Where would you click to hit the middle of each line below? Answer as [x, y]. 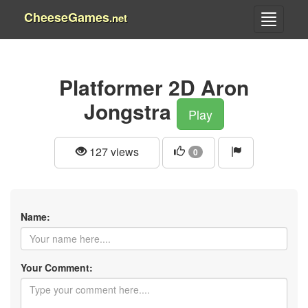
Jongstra [128, 111]
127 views [112, 152]
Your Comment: [57, 267]
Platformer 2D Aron [154, 87]
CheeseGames [67, 17]
